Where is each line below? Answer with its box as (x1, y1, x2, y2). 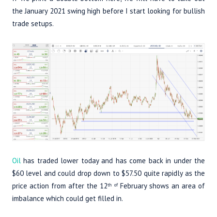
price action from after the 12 (12, 181, 108, 190)
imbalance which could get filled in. (12, 193, 123, 203)
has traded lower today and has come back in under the (21, 155, 205, 165)
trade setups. (12, 18, 54, 28)
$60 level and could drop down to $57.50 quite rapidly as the (12, 168, 205, 178)
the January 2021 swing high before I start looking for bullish (12, 6, 205, 15)
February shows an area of (117, 181, 205, 190)
